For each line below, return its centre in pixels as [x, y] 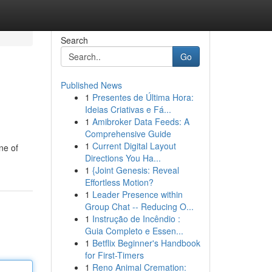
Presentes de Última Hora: [143, 97]
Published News [91, 85]
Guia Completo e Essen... [134, 231]
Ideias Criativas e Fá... [128, 109]
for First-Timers [114, 255]
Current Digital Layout [134, 146]
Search [74, 40]
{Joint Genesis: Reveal [135, 170]
